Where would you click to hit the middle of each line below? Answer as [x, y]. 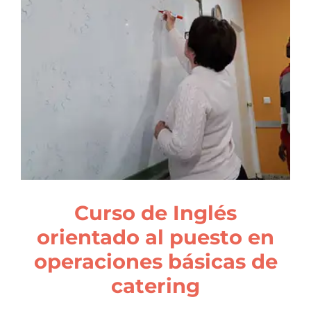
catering [155, 286]
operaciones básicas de [155, 262]
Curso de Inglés [155, 213]
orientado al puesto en [155, 237]
